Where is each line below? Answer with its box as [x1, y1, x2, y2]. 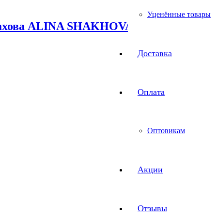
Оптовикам [147, 126, 185, 135]
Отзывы [138, 203, 167, 213]
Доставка [138, 48, 172, 58]
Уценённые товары [147, 10, 211, 18]
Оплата [138, 87, 165, 97]
